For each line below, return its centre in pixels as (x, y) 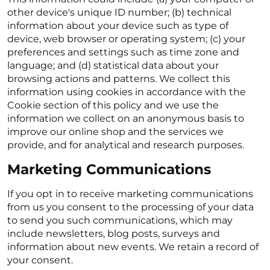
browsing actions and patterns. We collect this (119, 79)
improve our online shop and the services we (115, 132)
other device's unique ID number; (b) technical (119, 12)
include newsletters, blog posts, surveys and (114, 234)
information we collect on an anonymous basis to (126, 118)
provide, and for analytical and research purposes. (126, 145)
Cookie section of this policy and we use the (113, 105)
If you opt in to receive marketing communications (130, 194)
